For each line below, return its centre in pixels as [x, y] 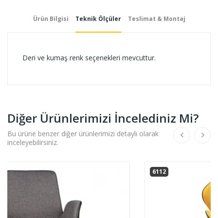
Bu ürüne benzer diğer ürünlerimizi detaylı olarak [83, 133]
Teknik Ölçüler [98, 18]
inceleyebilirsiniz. [33, 142]
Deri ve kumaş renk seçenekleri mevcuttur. [89, 57]
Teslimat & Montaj [156, 18]
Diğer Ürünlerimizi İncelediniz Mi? [103, 118]
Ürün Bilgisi [51, 18]
